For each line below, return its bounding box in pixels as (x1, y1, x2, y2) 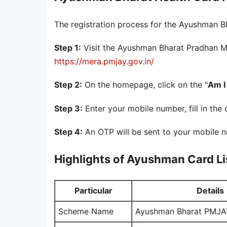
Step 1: (54, 43, 81, 53)
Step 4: (54, 126, 83, 137)
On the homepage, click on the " (82, 80, 208, 90)
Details (196, 185, 224, 196)
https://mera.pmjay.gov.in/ (54, 56, 154, 67)
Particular (74, 185, 112, 196)
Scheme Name (58, 206, 113, 216)
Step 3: (54, 103, 83, 113)
